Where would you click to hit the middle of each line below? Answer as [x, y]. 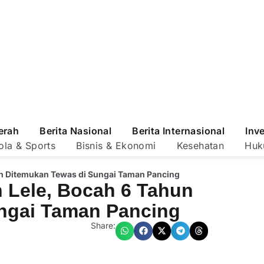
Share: [103, 225]
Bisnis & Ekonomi [116, 146]
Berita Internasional [179, 131]
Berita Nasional [76, 131]
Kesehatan [200, 146]
